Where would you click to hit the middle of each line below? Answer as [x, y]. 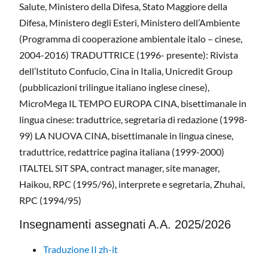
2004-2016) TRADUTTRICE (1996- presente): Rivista [129, 55]
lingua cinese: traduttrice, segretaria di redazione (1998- [133, 120]
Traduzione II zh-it [80, 249]
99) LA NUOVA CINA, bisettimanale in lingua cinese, [126, 136]
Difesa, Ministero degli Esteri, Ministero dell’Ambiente [130, 23]
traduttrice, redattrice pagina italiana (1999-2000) [122, 152]
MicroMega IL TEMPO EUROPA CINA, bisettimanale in [133, 103]
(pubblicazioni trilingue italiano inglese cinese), [114, 87]
